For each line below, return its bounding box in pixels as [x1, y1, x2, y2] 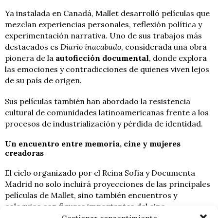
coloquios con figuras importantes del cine [5, 201, 165, 212]
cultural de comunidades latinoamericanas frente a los [5, 108, 209, 118]
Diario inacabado [60, 42, 121, 52]
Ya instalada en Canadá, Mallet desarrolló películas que [5, 8, 210, 18]
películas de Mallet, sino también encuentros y [5, 190, 177, 200]
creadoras [5, 148, 44, 158]
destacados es [5, 42, 60, 52]
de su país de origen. [5, 75, 82, 86]
